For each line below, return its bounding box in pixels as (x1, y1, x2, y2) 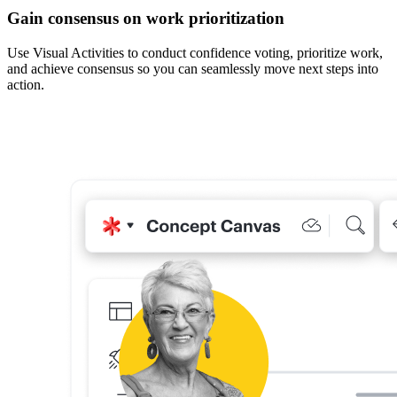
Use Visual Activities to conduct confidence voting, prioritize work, (7, 45, 383, 61)
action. (7, 77, 44, 93)
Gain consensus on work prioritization (7, 9, 284, 28)
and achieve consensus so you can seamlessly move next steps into (7, 61, 378, 77)
